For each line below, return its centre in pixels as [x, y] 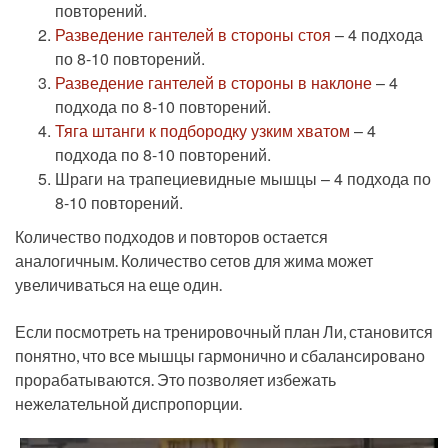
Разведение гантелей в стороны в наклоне [213, 83]
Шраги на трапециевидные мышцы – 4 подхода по [243, 179]
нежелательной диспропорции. [128, 403]
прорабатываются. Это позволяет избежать [175, 379]
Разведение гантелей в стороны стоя [193, 35]
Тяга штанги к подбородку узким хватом [202, 131]
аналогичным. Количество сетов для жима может [194, 261]
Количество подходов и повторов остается [171, 237]
